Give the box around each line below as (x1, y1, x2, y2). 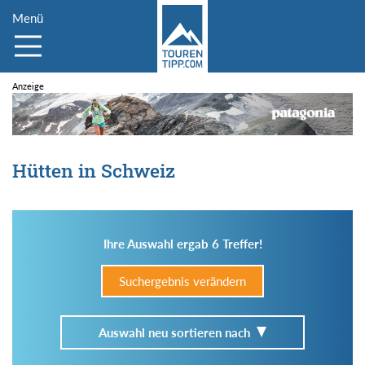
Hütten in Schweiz (12, 157, 175, 182)
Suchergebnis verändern (119, 273, 246, 288)
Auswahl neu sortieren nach (99, 325, 250, 341)
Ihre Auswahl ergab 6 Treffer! (103, 235, 262, 251)
